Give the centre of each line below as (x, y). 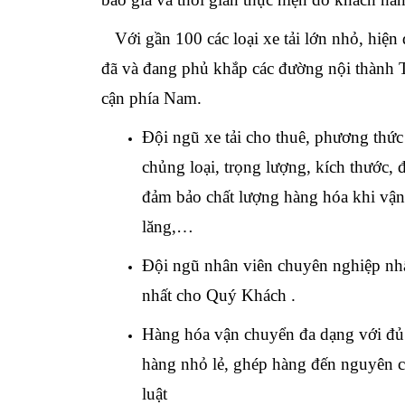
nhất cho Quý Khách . (219, 296)
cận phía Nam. (151, 99)
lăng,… (168, 227)
